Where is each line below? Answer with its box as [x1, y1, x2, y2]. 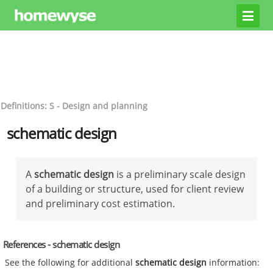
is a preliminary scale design [114, 167, 246, 181]
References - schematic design [2, 238, 120, 250]
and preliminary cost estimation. [26, 196, 175, 210]
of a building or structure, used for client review [26, 182, 244, 196]
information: [207, 257, 260, 269]
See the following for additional [5, 257, 136, 269]
